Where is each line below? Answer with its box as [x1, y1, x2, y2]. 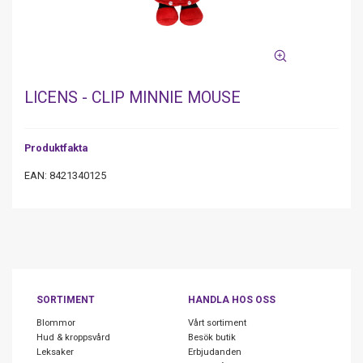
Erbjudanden [187, 346, 241, 357]
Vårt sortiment [187, 317, 246, 328]
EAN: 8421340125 [24, 169, 106, 181]
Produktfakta [24, 142, 88, 154]
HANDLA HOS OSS [187, 293, 275, 305]
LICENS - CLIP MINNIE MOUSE [24, 88, 241, 108]
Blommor [36, 317, 75, 328]
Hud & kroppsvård [36, 331, 110, 343]
